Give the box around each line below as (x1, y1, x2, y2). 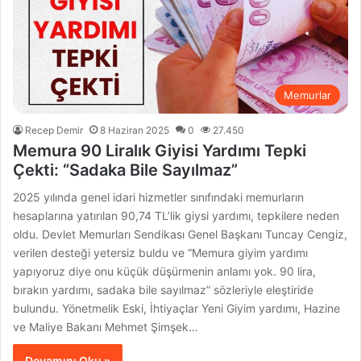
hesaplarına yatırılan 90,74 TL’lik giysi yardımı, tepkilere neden (13, 208, 340, 222)
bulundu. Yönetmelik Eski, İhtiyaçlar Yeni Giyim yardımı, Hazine (13, 301, 341, 315)
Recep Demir (25, 123, 84, 136)
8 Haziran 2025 (100, 123, 170, 136)
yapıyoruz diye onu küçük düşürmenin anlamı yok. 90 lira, (13, 263, 317, 278)
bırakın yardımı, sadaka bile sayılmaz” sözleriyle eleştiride (13, 282, 314, 297)
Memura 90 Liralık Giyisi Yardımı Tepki (13, 140, 307, 160)
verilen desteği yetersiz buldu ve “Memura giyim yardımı (13, 245, 309, 259)
